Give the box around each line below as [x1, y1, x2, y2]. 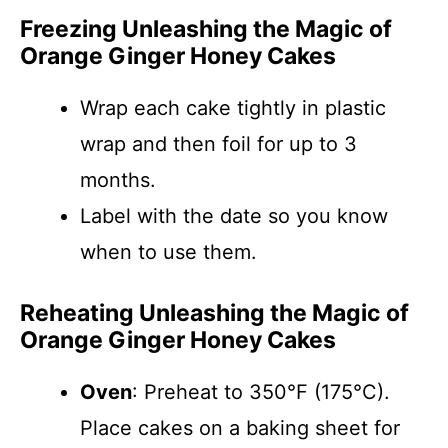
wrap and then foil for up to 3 [80, 132, 357, 156]
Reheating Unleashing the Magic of [20, 299, 409, 327]
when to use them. [80, 240, 257, 264]
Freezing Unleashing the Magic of [20, 15, 392, 43]
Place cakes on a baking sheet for [80, 416, 400, 440]
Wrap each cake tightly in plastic [80, 96, 386, 120]
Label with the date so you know [80, 204, 388, 228]
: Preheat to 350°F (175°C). [132, 380, 390, 404]
